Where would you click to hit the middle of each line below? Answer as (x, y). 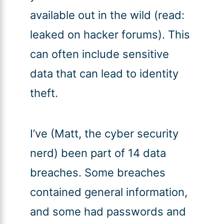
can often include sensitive (99, 54)
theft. (44, 93)
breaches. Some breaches (97, 173)
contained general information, (108, 192)
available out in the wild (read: (107, 15)
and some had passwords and (108, 212)
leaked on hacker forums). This (110, 35)
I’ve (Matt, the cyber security (104, 134)
